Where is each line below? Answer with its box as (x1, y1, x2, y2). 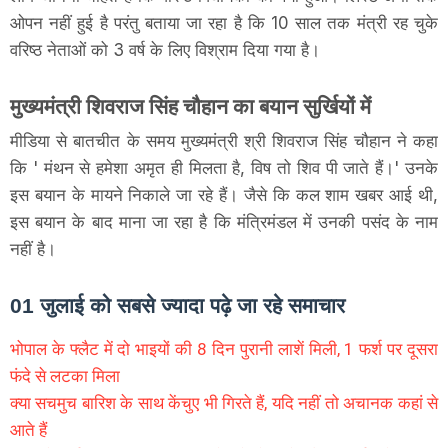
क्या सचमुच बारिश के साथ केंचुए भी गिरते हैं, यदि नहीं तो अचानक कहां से (10, 392, 438, 413)
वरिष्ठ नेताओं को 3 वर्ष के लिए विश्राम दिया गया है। (10, 39, 325, 60)
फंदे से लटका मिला (10, 365, 120, 386)
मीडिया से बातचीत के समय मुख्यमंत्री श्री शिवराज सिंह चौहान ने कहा (10, 130, 438, 151)
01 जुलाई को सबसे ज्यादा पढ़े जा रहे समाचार (10, 293, 345, 317)
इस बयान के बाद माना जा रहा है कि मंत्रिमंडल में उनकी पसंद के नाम (10, 211, 438, 232)
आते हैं (10, 419, 47, 440)
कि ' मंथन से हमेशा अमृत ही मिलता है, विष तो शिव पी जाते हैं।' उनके (10, 157, 438, 178)
